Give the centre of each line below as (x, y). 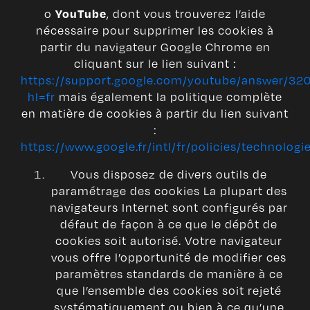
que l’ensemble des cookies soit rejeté (169, 291)
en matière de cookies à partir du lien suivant (155, 113)
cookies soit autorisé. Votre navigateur (169, 241)
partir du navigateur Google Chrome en (155, 47)
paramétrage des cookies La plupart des (169, 191)
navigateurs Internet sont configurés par (169, 208)
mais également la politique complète (169, 97)
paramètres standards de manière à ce (169, 274)
